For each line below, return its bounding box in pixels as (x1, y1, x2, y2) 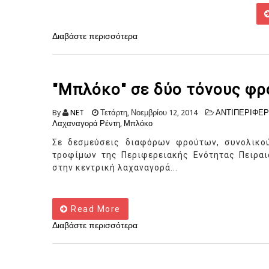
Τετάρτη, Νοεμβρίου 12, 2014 (98, 108, 198, 118)
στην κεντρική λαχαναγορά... (52, 163, 178, 173)
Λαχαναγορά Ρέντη (52, 119, 120, 128)
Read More (68, 204, 121, 214)
